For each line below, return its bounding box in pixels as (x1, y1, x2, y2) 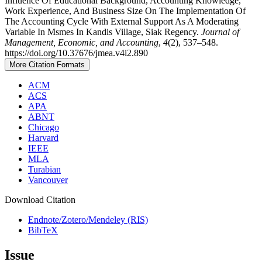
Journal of (201, 26, 239, 37)
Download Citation (5, 194, 75, 205)
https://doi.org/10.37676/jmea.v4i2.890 (5, 47, 148, 58)
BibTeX (28, 225, 58, 235)
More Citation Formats (9, 60, 85, 69)
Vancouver (28, 174, 68, 185)
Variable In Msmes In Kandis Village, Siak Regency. (5, 26, 201, 37)
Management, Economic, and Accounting (5, 37, 158, 47)
